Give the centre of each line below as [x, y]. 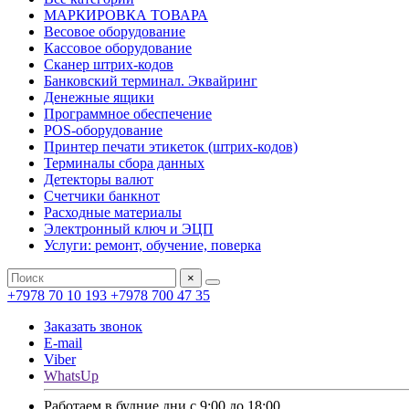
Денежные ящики [99, 97]
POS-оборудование [103, 130]
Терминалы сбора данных [124, 163]
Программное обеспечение [128, 114]
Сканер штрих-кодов [109, 64]
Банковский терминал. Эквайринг [151, 81]
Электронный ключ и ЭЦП [129, 229]
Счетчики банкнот [102, 196]
